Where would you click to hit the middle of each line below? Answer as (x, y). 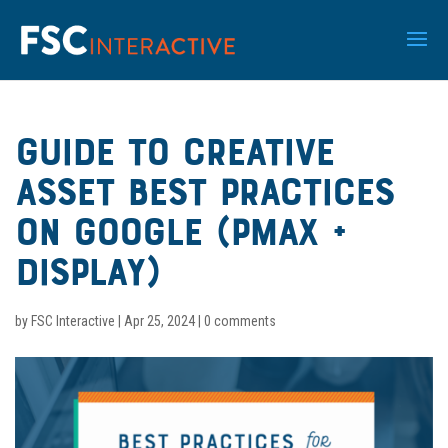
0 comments (240, 321)
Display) (87, 276)
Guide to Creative (174, 156)
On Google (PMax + (180, 236)
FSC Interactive (73, 321)
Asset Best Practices (204, 196)
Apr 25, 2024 (159, 321)
